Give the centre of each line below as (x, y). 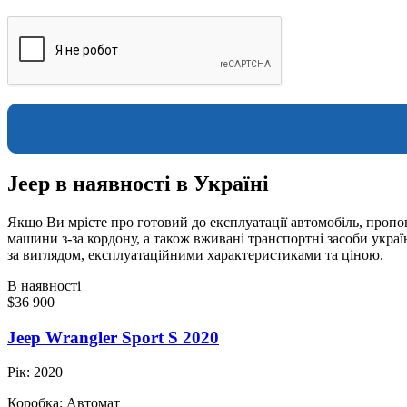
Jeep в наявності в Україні (138, 183)
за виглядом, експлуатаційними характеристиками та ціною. (195, 254)
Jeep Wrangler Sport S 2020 (113, 337)
